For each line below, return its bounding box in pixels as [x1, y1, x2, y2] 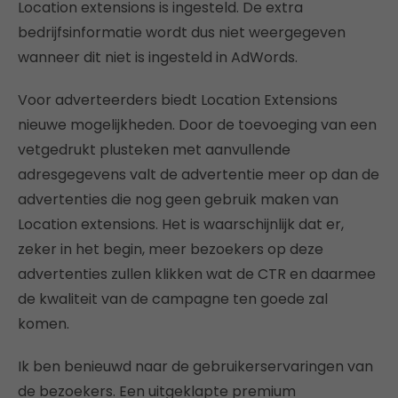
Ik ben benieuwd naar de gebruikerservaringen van [18, 355, 373, 377]
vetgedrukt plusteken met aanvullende [18, 139, 291, 160]
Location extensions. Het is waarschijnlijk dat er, [18, 213, 344, 235]
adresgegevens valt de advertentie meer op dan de [18, 163, 379, 185]
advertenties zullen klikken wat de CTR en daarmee [18, 263, 376, 284]
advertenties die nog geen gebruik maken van [18, 188, 338, 210]
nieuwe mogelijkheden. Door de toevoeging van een [18, 114, 377, 135]
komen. [18, 313, 69, 334]
